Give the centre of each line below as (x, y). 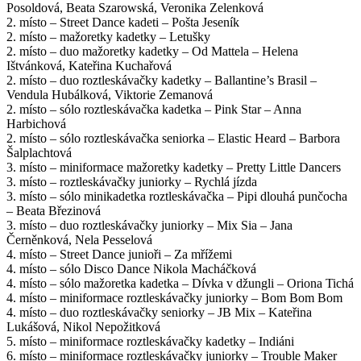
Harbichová (36, 123)
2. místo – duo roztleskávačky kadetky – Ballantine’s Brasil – (162, 80)
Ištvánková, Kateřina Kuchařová (89, 65)
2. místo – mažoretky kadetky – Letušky (108, 36)
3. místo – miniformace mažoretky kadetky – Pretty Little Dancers (174, 167)
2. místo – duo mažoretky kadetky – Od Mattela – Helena (152, 51)
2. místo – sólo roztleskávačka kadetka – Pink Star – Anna (154, 109)
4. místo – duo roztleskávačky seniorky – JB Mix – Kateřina (159, 312)
